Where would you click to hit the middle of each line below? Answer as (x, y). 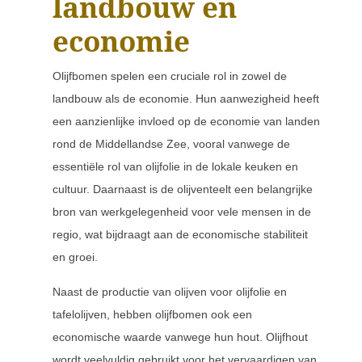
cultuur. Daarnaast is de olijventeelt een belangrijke (183, 189)
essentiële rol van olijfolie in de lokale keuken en (175, 166)
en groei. (75, 257)
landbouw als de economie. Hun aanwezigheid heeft (186, 99)
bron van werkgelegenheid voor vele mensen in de (182, 212)
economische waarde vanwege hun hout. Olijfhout (180, 337)
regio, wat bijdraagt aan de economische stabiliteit (180, 234)
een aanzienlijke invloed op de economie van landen (186, 121)
